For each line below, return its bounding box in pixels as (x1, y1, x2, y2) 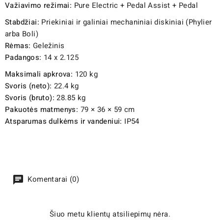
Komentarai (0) (26, 173, 79, 185)
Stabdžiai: (5, 16, 39, 27)
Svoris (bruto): (5, 92, 55, 103)
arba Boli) (5, 28, 39, 39)
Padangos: (5, 52, 42, 63)
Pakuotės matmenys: (5, 104, 79, 115)
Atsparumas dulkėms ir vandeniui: (5, 115, 122, 127)
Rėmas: (5, 40, 31, 51)
